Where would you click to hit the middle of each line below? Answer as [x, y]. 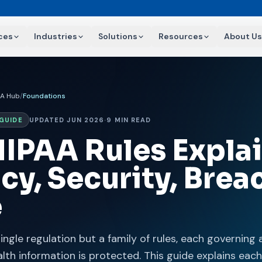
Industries [55, 36]
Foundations [44, 96]
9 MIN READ [129, 120]
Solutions [118, 36]
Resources [180, 36]
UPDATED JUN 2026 [67, 120]
